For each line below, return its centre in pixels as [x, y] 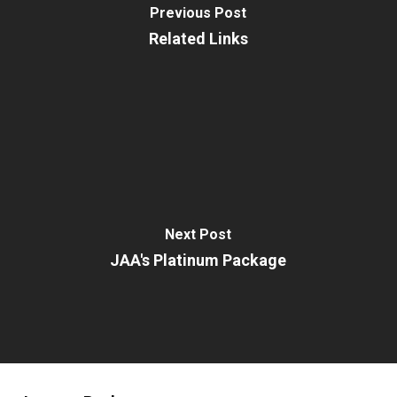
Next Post [198, 234]
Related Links [198, 38]
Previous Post [198, 12]
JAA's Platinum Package [198, 260]
